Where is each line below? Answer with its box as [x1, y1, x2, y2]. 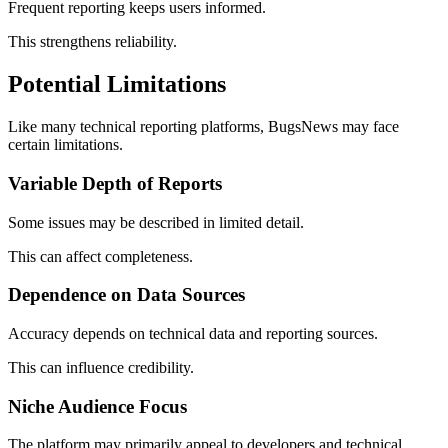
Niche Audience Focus [8, 395, 187, 417]
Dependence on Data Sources [8, 284, 245, 306]
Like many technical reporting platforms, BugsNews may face [8, 118, 399, 136]
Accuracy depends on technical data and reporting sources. [8, 324, 378, 342]
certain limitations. [8, 136, 123, 154]
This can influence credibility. [8, 358, 194, 376]
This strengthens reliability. [8, 33, 177, 51]
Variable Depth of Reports [8, 172, 222, 194]
